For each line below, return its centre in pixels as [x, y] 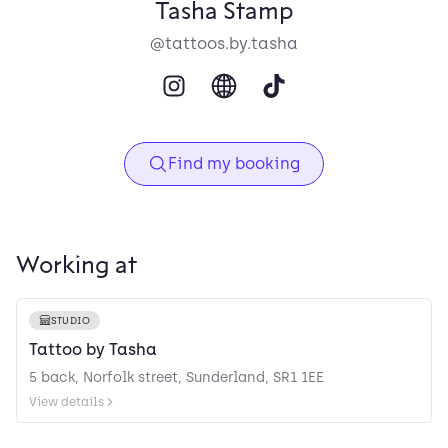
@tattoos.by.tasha [224, 43]
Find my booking [234, 163]
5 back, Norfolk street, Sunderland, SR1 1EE [176, 377]
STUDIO [71, 320]
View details [66, 401]
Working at [76, 265]
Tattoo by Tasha [93, 349]
